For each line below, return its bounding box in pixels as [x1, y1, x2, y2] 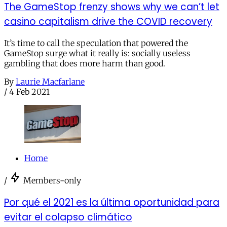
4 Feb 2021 [9, 87, 50, 97]
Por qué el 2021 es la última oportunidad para [4, 195, 219, 209]
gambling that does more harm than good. [4, 58, 165, 69]
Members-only [23, 175, 81, 185]
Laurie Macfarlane [16, 77, 85, 87]
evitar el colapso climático [4, 210, 132, 224]
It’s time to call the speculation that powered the [4, 38, 188, 49]
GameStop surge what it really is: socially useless [4, 48, 191, 59]
